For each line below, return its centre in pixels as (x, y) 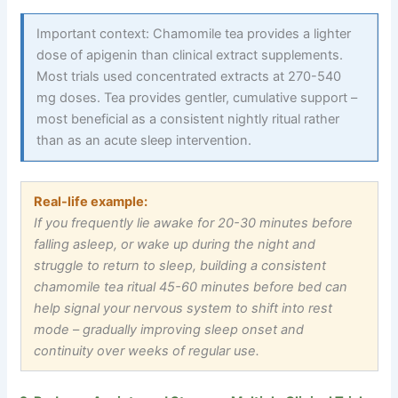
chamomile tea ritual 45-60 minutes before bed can (191, 287)
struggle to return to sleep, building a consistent (180, 265)
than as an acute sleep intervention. (144, 140)
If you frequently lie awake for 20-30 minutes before (194, 223)
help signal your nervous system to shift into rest (183, 308)
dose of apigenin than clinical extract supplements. (190, 55)
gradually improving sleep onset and (192, 329)
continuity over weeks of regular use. (147, 350)
